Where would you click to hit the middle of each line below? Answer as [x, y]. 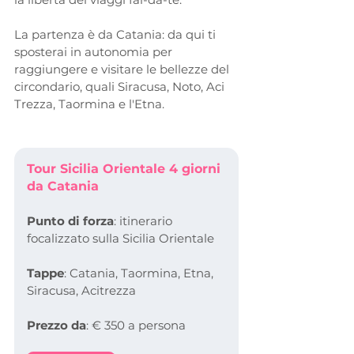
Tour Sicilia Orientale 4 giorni [126, 168]
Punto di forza [70, 220]
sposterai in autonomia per [95, 51]
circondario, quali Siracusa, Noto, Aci [121, 86]
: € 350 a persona [136, 325]
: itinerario [145, 220]
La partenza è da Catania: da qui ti [117, 34]
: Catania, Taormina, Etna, [140, 273]
